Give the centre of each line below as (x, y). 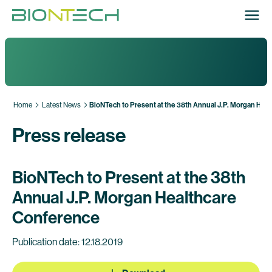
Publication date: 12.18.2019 (67, 242)
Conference (56, 218)
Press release (69, 135)
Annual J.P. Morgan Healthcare (124, 198)
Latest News (61, 105)
